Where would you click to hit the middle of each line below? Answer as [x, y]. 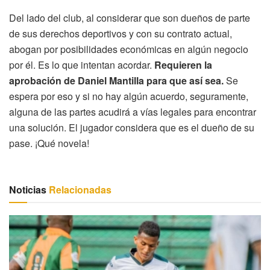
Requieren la [183, 65]
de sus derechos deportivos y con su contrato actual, [121, 34]
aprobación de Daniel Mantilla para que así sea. [116, 81]
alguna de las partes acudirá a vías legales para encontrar [133, 112]
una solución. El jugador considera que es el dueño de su [132, 128]
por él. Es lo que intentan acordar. [82, 65]
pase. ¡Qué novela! [49, 143]
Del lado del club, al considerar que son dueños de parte [130, 18]
